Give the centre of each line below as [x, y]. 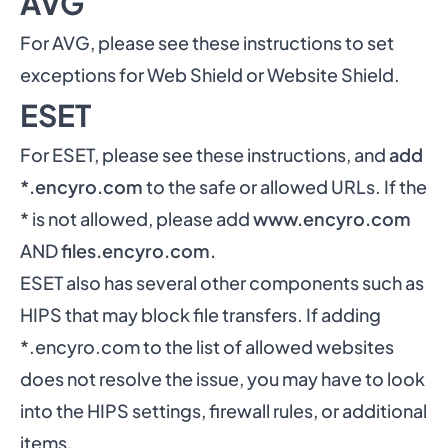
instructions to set [318, 43]
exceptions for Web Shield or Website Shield [207, 75]
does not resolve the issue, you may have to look [222, 379]
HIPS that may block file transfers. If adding [200, 315]
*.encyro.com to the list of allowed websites [207, 347]
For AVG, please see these [131, 43]
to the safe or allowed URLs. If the [285, 187]
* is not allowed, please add [136, 219]
